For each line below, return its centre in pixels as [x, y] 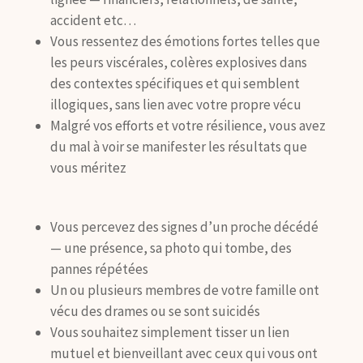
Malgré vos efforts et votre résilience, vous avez [188, 126]
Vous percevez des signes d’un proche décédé [184, 227]
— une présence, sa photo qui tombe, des [171, 248]
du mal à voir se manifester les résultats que [178, 147]
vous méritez [88, 168]
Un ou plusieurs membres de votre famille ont [184, 290]
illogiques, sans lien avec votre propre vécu [175, 105]
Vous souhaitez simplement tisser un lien [169, 333]
